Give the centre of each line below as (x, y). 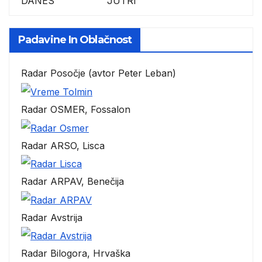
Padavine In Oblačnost (75, 40)
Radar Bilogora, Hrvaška (76, 254)
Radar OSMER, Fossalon (76, 109)
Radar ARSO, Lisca (63, 145)
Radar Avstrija (52, 217)
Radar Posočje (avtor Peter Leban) (99, 73)
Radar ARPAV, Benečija (73, 182)
